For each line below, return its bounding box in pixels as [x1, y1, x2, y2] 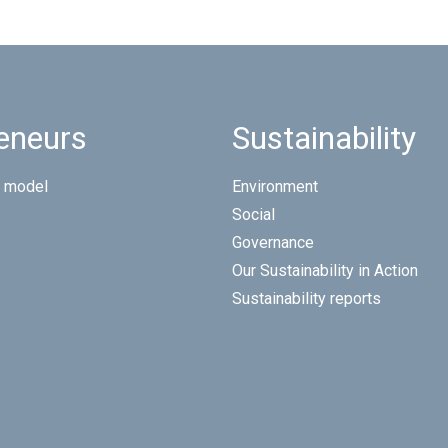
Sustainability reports [232, 289, 381, 309]
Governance [232, 233, 314, 253]
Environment [232, 177, 318, 197]
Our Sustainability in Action [232, 261, 418, 281]
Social [232, 205, 275, 225]
